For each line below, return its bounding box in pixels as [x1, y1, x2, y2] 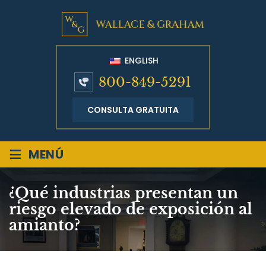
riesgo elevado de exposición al [9, 200, 252, 219]
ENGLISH [122, 54, 159, 66]
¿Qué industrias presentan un [9, 184, 238, 203]
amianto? [9, 216, 80, 235]
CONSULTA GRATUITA [87, 104, 179, 116]
